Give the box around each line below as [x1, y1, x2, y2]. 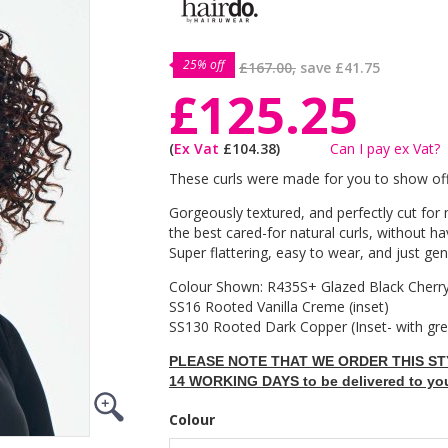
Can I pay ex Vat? [330, 139, 440, 158]
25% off [183, 56, 225, 73]
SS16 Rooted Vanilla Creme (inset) [169, 297, 389, 316]
